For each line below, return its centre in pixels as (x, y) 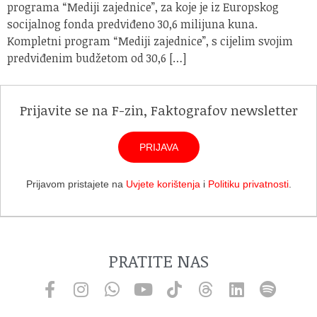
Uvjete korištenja (163, 184)
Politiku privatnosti (248, 184)
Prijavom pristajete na (76, 184)
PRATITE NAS (158, 260)
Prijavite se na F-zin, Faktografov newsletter (158, 111)
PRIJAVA (158, 148)
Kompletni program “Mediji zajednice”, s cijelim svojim (150, 41)
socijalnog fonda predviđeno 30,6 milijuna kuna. (132, 24)
